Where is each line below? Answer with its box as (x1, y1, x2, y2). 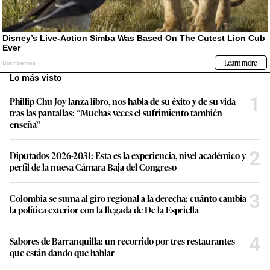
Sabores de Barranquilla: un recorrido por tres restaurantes (10, 234, 235, 248)
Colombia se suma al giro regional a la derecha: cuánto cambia (10, 192, 246, 205)
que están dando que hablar (10, 246, 115, 259)
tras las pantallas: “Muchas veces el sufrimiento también (10, 106, 222, 119)
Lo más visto (10, 72, 61, 84)
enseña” (10, 118, 40, 131)
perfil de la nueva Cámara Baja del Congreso (10, 160, 177, 174)
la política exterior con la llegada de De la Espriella (10, 203, 199, 216)
